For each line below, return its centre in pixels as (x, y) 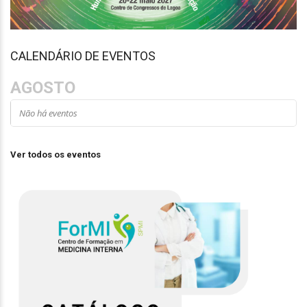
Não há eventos (48, 113)
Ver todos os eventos (56, 155)
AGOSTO (43, 88)
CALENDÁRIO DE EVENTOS (83, 56)
